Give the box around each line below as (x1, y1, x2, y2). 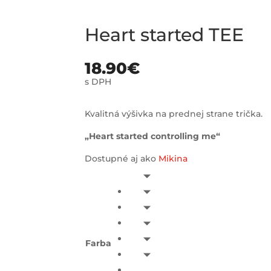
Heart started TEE (85, 23, 244, 46)
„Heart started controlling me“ (85, 130, 221, 142)
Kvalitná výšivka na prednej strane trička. (85, 108, 263, 119)
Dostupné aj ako (85, 152, 159, 164)
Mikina (158, 152, 188, 164)
